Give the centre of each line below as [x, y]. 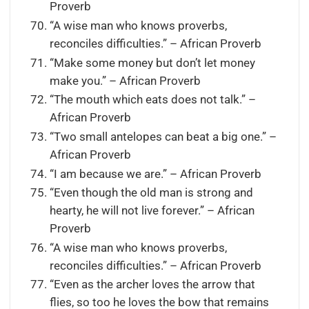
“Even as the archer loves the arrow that [152, 285]
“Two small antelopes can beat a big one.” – [163, 137]
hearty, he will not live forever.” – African [152, 211]
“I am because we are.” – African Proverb [155, 174]
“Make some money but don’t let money [152, 63]
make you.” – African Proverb [125, 81]
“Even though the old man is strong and [151, 193]
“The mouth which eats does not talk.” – [152, 100]
